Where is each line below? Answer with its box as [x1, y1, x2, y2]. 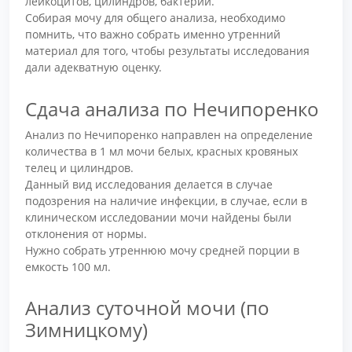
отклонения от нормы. [25, 225, 147, 241]
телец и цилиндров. [25, 159, 134, 175]
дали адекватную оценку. [25, 60, 162, 75]
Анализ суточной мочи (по [25, 295, 269, 321]
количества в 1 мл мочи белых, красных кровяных [25, 143, 298, 159]
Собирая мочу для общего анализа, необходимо [25, 10, 285, 26]
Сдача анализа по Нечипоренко [25, 96, 319, 122]
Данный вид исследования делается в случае [25, 176, 273, 192]
